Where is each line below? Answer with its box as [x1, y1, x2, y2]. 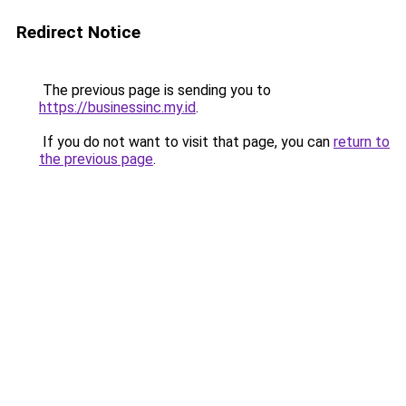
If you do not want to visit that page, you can [39, 133, 333, 150]
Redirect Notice [16, 22, 140, 43]
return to [333, 133, 390, 150]
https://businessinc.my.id [39, 99, 196, 116]
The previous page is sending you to [39, 82, 271, 99]
